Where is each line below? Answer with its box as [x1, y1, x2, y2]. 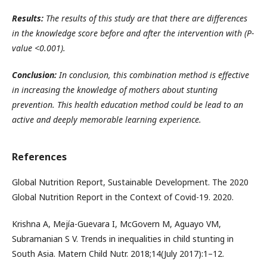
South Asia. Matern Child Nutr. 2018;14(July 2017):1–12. [12, 247, 224, 259]
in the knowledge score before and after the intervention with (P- [12, 27, 254, 39]
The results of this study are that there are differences [44, 12, 247, 24]
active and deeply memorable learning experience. [12, 113, 201, 125]
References [12, 150, 67, 163]
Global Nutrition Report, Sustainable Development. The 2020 [12, 176, 249, 188]
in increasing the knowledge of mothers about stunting [12, 83, 218, 95]
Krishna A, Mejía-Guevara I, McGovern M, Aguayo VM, [12, 218, 221, 229]
